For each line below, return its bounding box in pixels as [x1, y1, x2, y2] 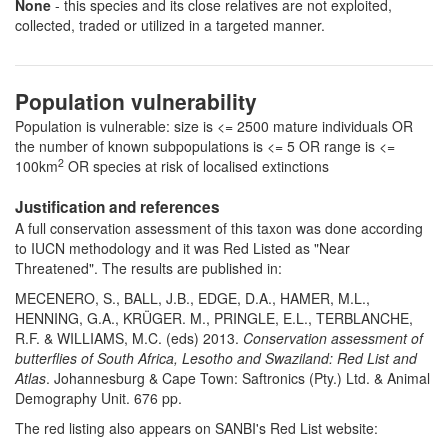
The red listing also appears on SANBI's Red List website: [15, 418, 378, 439]
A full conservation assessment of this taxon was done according [15, 218, 423, 239]
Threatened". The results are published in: [15, 258, 282, 279]
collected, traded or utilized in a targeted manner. [15, 15, 325, 36]
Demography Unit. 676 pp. [15, 388, 182, 409]
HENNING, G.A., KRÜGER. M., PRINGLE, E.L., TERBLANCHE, [15, 308, 413, 329]
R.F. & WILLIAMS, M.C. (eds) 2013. [15, 328, 243, 349]
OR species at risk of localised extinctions [64, 156, 329, 177]
